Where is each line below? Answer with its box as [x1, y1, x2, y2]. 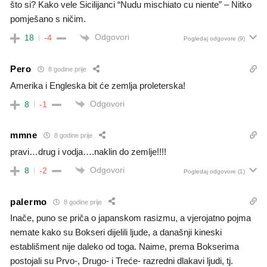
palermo [10, 196, 47, 207]
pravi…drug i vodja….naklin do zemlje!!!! [10, 146, 166, 157]
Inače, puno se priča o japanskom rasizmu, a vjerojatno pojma [10, 213, 251, 223]
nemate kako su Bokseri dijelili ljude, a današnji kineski [10, 227, 222, 238]
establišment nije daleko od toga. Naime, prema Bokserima [10, 241, 239, 252]
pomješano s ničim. [10, 14, 86, 24]
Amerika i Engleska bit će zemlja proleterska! [10, 80, 185, 91]
